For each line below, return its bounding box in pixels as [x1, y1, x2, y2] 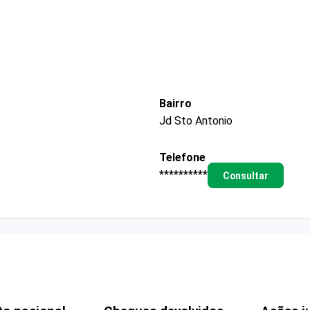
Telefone [159, 150, 206, 164]
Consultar [222, 170, 268, 181]
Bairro [159, 96, 192, 110]
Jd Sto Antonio [159, 113, 232, 127]
